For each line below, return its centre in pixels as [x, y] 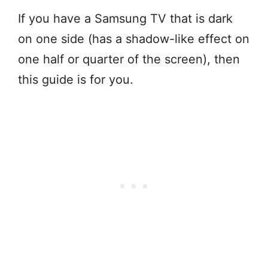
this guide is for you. [76, 80]
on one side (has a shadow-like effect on [134, 39]
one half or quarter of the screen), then [129, 59]
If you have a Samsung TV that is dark [125, 19]
